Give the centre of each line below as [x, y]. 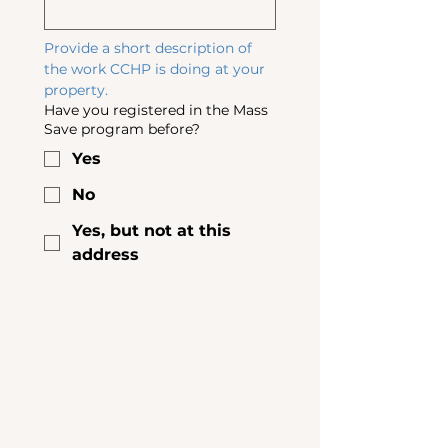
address [105, 254]
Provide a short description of [148, 48]
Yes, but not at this [151, 230]
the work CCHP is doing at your [154, 69]
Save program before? [122, 129]
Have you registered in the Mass [156, 110]
